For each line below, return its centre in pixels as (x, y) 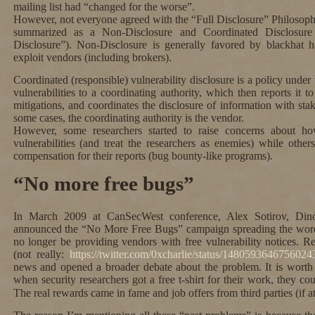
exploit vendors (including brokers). (92, 57)
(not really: (41, 255)
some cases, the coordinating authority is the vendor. (128, 117)
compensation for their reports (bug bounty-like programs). (143, 155)
